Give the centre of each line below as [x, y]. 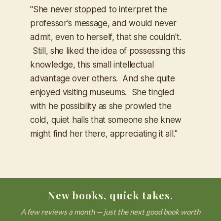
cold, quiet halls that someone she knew [106, 120]
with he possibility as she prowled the [101, 106]
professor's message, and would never [103, 23]
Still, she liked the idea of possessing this [108, 51]
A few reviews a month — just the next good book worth [110, 212]
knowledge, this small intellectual [92, 65]
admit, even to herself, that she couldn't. [106, 37]
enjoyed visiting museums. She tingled [102, 92]
